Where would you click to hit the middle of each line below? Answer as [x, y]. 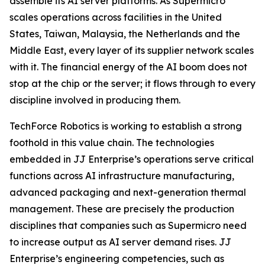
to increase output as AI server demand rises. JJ [120, 242]
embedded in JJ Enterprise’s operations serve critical [132, 159]
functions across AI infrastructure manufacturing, [122, 175]
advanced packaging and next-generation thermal [128, 192]
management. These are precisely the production [122, 209]
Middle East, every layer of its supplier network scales [132, 50]
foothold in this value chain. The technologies [112, 142]
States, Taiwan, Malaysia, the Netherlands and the [125, 33]
